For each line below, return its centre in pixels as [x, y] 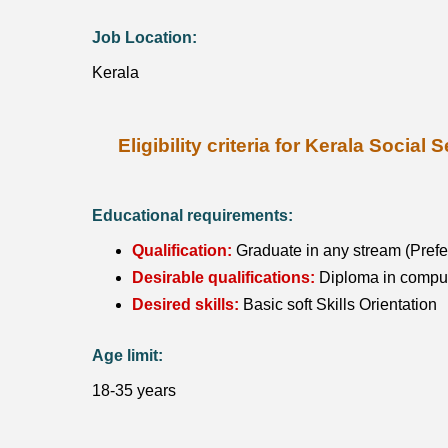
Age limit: [127, 356]
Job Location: [144, 37]
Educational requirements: [192, 216]
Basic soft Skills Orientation [338, 305]
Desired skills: [185, 305]
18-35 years [134, 391]
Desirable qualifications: [223, 278]
